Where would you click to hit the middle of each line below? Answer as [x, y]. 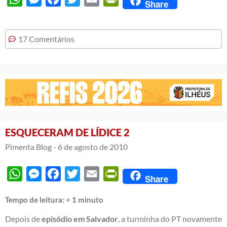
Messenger [61, 174]
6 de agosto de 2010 [93, 147]
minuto [91, 200]
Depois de [23, 219]
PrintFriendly [142, 174]
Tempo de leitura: [35, 200]
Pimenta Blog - [31, 147]
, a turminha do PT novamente [170, 219]
